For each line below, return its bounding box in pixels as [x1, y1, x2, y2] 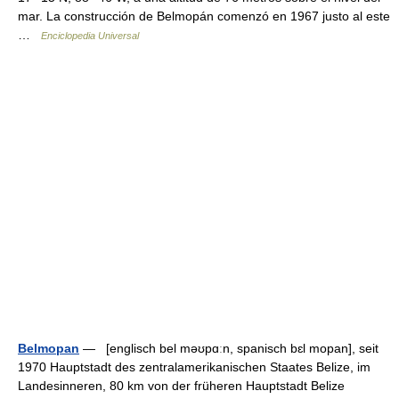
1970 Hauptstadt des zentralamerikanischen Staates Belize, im [18, 360, 370, 374]
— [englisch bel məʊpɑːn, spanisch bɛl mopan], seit [79, 341, 379, 355]
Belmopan [18, 341, 79, 355]
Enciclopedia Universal [41, 30, 139, 41]
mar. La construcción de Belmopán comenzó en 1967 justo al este [18, 9, 390, 23]
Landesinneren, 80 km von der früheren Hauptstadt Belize [18, 379, 345, 393]
